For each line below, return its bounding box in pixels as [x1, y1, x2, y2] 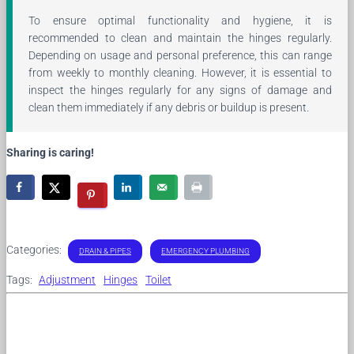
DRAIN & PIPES [79, 246, 131, 255]
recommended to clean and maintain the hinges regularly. [28, 31, 332, 44]
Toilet [145, 273, 171, 286]
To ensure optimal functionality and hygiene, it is [28, 13, 332, 27]
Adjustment [39, 273, 96, 286]
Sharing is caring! [6, 145, 94, 159]
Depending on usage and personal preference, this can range [28, 48, 332, 62]
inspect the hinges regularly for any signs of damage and [28, 83, 332, 96]
